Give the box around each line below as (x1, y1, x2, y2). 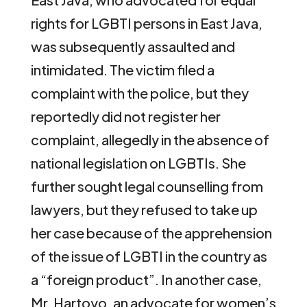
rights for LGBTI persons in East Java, (30, 14, 262, 32)
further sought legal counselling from (30, 177, 263, 195)
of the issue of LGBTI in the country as (30, 247, 267, 265)
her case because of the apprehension (30, 224, 272, 242)
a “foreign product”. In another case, (30, 271, 262, 288)
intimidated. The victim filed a (30, 61, 214, 79)
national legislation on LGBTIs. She (30, 154, 246, 172)
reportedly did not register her (30, 108, 221, 125)
